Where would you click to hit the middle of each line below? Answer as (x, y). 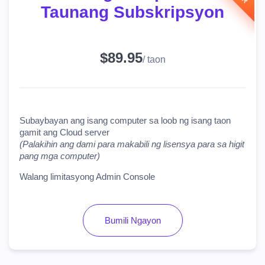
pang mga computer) (60, 156)
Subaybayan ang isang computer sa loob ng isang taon (125, 120)
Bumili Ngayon (132, 220)
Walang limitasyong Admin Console (87, 177)
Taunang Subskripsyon (132, 12)
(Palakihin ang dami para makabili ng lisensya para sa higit (132, 144)
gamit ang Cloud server (64, 132)
